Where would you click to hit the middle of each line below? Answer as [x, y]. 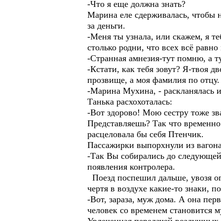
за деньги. [106, 26]
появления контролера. [131, 167]
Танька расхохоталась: [130, 102]
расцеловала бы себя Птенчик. [146, 134]
